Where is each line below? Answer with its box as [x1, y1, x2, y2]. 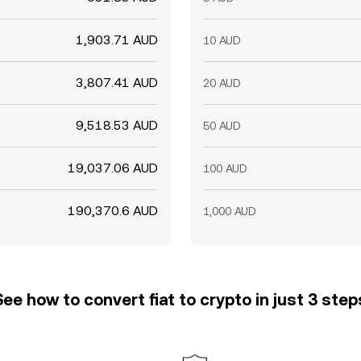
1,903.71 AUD [76, 32, 158, 48]
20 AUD [203, 77, 241, 89]
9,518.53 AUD [76, 118, 158, 133]
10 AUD [203, 34, 241, 47]
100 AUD [203, 162, 247, 175]
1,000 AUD [203, 205, 256, 218]
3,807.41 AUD [76, 75, 158, 90]
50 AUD [203, 119, 241, 132]
